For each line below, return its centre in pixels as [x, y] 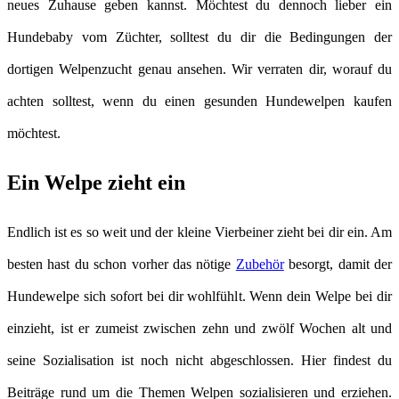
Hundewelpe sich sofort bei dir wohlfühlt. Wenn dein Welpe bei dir [199, 296]
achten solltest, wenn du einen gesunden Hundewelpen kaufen [199, 101]
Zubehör [260, 264]
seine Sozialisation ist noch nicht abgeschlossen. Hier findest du [199, 360]
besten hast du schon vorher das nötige [122, 264]
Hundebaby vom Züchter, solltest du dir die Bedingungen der [199, 37]
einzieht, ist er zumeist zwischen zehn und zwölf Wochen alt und [199, 328]
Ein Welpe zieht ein [96, 182]
